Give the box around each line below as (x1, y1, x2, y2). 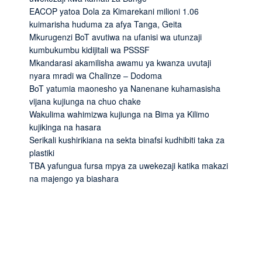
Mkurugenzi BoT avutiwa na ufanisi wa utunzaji (29, 30, 202, 43)
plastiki (29, 146, 54, 158)
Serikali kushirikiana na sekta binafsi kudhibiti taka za (29, 133, 225, 146)
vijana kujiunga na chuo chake (29, 95, 141, 107)
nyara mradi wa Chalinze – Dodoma (29, 69, 162, 81)
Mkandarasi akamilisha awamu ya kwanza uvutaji (29, 56, 211, 68)
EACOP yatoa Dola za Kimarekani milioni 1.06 (29, 5, 199, 17)
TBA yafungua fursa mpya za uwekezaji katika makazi (29, 159, 228, 171)
